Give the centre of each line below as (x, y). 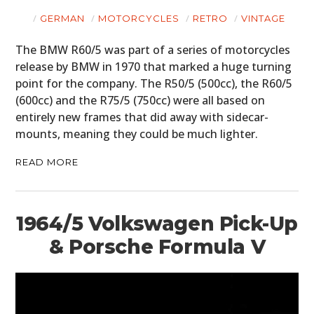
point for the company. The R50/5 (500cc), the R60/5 (154, 84)
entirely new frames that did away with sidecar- (142, 117)
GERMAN (62, 19)
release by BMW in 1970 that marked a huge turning (154, 67)
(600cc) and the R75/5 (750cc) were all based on (141, 101)
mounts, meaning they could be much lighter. (137, 134)
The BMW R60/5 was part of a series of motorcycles (153, 50)
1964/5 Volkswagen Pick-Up (157, 224)
